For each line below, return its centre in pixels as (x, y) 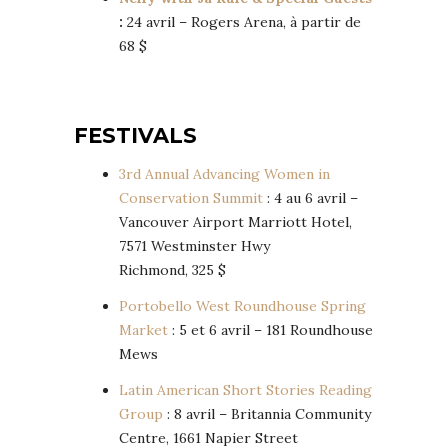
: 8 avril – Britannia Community (267, 414)
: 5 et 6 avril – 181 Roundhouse (270, 330)
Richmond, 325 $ (172, 270)
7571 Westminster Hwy (194, 246)
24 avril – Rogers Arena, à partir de (244, 22)
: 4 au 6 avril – (310, 198)
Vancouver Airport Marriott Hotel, (235, 222)
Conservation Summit (191, 198)
